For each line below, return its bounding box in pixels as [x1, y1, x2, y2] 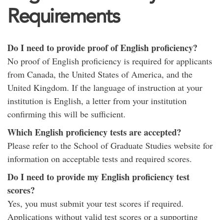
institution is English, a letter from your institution [7, 95, 187, 107]
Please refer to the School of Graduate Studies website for [7, 139, 213, 151]
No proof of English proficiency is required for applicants [7, 55, 212, 67]
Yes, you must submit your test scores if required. [7, 197, 184, 209]
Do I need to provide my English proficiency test [7, 170, 190, 183]
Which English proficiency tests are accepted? [7, 126, 181, 138]
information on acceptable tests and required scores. [7, 153, 192, 165]
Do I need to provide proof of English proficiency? [7, 41, 197, 54]
